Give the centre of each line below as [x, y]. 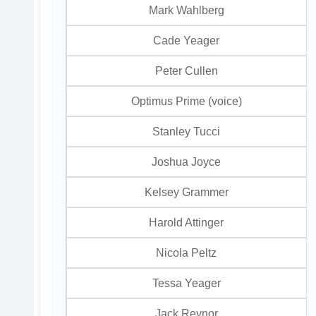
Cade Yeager [187, 41]
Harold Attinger [187, 223]
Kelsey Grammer [186, 192]
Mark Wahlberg [186, 10]
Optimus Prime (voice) [186, 101]
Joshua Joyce [187, 162]
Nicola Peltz [187, 253]
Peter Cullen [186, 71]
